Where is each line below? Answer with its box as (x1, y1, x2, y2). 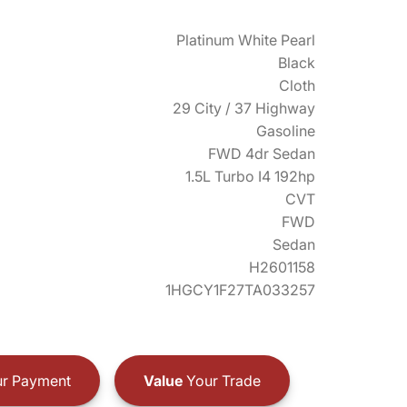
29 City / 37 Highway (173, 99, 315, 117)
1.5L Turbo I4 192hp (185, 167, 315, 185)
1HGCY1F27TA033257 (165, 281, 315, 299)
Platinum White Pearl (176, 31, 315, 49)
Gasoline (256, 122, 315, 140)
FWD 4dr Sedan (208, 144, 315, 163)
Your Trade (182, 371, 261, 390)
